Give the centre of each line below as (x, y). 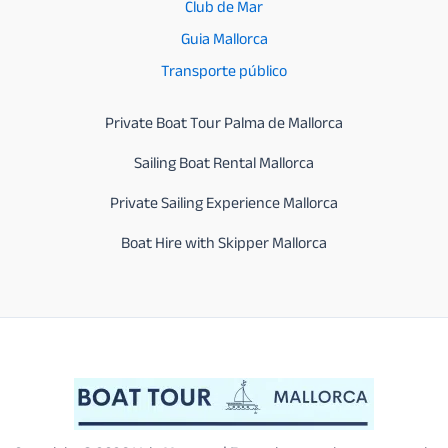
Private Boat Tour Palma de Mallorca (224, 125)
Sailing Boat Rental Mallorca (224, 165)
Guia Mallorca (224, 41)
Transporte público (224, 73)
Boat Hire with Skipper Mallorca (224, 245)
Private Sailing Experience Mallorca (224, 205)
